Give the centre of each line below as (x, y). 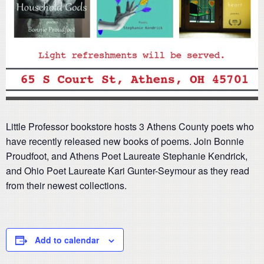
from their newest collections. (66, 186)
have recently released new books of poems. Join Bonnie (125, 141)
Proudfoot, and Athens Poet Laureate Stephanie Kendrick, (127, 156)
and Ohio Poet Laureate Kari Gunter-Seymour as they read (128, 171)
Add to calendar (67, 240)
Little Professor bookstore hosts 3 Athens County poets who (130, 127)
